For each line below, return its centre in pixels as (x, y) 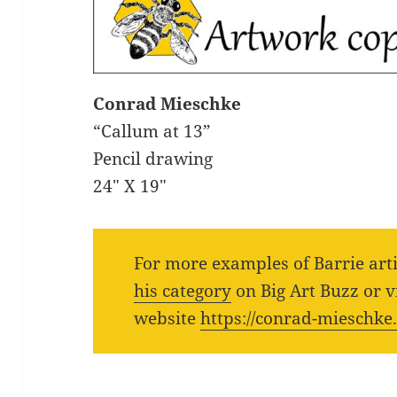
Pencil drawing (153, 159)
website (167, 319)
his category (182, 291)
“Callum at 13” (152, 132)
